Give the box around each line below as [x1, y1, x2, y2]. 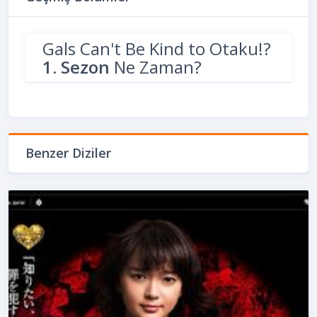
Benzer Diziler [25, 144, 111, 161]
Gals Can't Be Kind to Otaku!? [42, 36, 271, 60]
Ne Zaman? [110, 54, 202, 79]
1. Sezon [42, 54, 110, 79]
